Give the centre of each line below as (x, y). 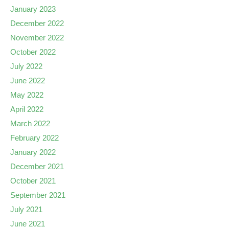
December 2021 (37, 166)
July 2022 (26, 66)
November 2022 (37, 38)
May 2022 (27, 95)
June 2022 (28, 81)
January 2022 (33, 152)
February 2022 (35, 138)
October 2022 (33, 52)
